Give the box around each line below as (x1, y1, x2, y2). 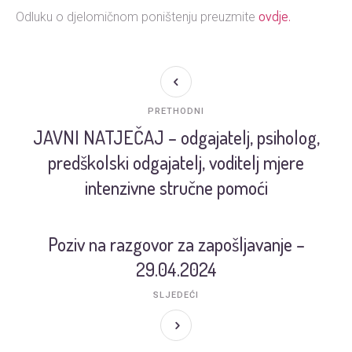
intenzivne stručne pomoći (84, 175, 268, 200)
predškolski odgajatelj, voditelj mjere (48, 150, 304, 174)
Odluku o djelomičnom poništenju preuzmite (16, 9, 258, 24)
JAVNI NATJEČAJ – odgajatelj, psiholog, (32, 125, 320, 149)
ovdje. (258, 7, 291, 24)
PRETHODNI (147, 106, 205, 116)
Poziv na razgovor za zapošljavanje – (47, 232, 305, 256)
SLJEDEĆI (152, 290, 200, 300)
